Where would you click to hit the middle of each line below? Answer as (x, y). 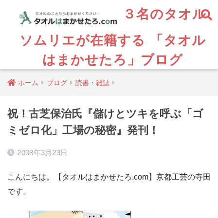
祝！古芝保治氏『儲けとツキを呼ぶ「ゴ (105, 114)
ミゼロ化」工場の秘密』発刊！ (83, 130)
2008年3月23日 (43, 153)
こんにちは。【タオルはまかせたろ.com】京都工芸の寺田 (109, 177)
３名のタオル (162, 13)
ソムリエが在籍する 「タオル (112, 40)
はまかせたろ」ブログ (112, 59)
